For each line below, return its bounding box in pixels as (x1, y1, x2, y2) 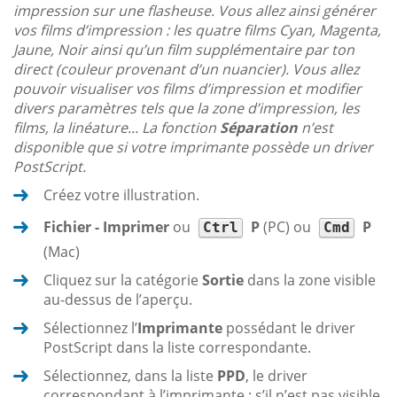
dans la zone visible (244, 269, 376, 290)
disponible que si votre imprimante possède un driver (13, 136, 373, 157)
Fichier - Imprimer (43, 216, 169, 237)
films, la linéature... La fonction (13, 117, 220, 137)
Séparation (220, 117, 298, 137)
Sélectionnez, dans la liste (43, 365, 217, 385)
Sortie (202, 269, 244, 290)
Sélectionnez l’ (43, 317, 137, 338)
